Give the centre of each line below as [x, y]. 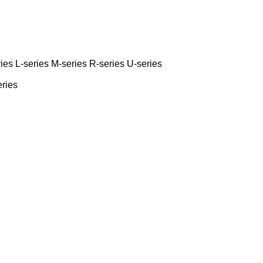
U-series [144, 63]
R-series [107, 63]
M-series [69, 63]
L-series [32, 63]
